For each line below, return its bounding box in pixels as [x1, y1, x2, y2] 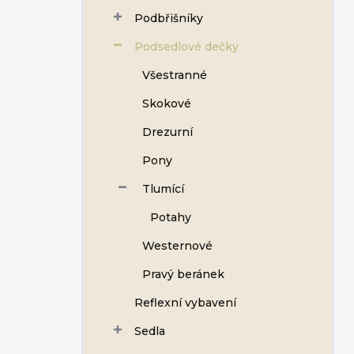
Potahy [150, 210, 191, 224]
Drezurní [142, 125, 193, 139]
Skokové [142, 96, 191, 111]
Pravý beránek [142, 267, 224, 281]
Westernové [142, 239, 213, 253]
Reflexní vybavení [134, 296, 236, 310]
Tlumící [142, 182, 184, 196]
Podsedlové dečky [134, 40, 239, 54]
